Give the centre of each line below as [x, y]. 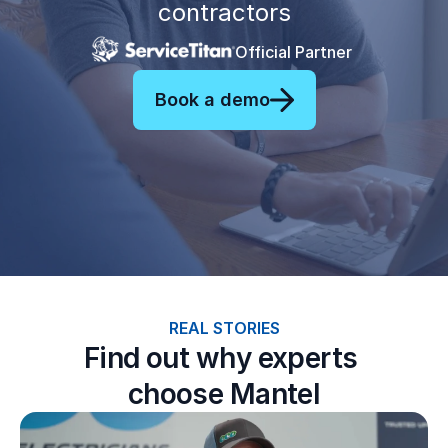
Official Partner [293, 52]
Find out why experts [220, 358]
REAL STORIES [224, 328]
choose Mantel [224, 394]
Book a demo [212, 99]
